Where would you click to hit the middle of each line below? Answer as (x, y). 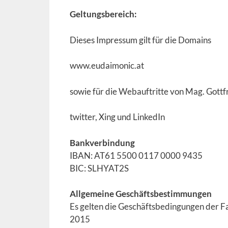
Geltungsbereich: (103, 14)
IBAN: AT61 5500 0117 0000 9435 (136, 155)
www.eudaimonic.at (107, 65)
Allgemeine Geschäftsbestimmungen (141, 194)
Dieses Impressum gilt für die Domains (140, 40)
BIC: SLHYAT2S (99, 168)
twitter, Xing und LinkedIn (117, 117)
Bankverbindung (102, 142)
